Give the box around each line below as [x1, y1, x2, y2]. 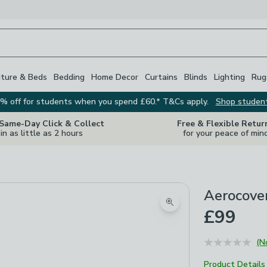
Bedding [54, 71, 85, 83]
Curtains [145, 71, 178, 83]
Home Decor [91, 71, 138, 83]
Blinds [184, 71, 207, 83]
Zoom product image [169, 202, 256, 216]
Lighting [214, 71, 245, 83]
